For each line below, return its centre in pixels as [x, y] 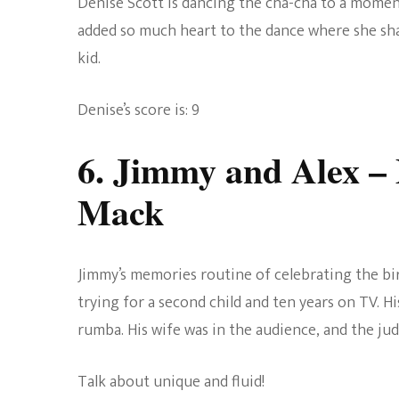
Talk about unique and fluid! [171, 383]
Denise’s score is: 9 [138, 110]
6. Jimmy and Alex [219, 169]
